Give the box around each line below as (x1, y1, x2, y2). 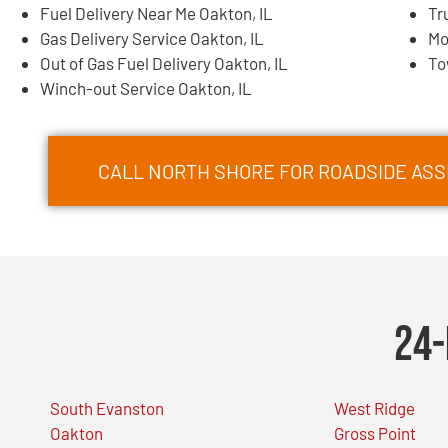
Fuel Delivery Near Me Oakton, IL (40, 2, 273, 23)
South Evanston (50, 397, 164, 418)
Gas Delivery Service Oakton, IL (40, 27, 264, 48)
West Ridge (334, 397, 416, 418)
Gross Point (334, 422, 417, 443)
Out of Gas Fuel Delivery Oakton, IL (40, 52, 288, 73)
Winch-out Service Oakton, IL (40, 77, 252, 98)
